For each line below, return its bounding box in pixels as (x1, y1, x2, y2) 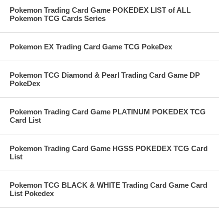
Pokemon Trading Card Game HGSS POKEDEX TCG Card (10, 144, 208, 153)
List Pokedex (10, 189, 54, 198)
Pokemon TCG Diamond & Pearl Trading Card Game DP (10, 71, 200, 80)
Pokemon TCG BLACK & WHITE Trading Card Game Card (10, 181, 207, 190)
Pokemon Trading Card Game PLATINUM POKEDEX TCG (10, 108, 206, 116)
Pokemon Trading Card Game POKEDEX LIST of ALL (10, 6, 191, 15)
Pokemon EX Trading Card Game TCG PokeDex (10, 43, 172, 51)
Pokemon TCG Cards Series (10, 14, 106, 23)
